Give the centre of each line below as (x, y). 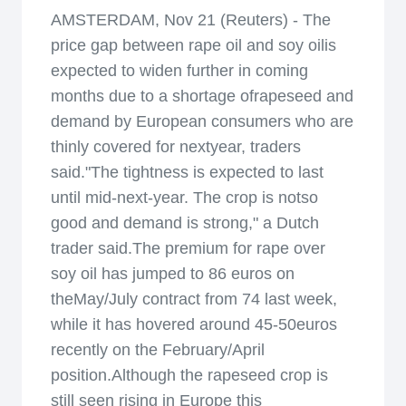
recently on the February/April (158, 350)
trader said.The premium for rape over (188, 248)
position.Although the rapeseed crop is (189, 375)
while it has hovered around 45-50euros (194, 324)
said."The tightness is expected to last (187, 172)
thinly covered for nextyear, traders (176, 147)
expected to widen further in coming (179, 71)
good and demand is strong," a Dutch (185, 223)
